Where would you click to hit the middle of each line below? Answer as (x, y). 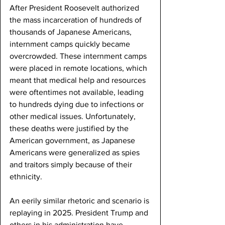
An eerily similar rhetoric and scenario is (80, 201)
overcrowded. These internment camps (79, 56)
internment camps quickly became (71, 44)
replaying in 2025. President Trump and (80, 213)
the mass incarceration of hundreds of (77, 20)
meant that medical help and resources (79, 80)
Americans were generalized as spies (76, 153)
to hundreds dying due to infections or (78, 104)
